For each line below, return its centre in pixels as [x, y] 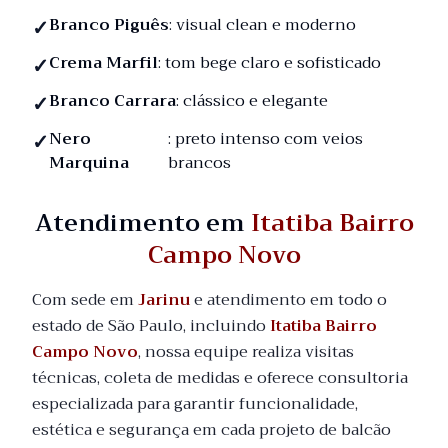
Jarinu [164, 300]
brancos [200, 163]
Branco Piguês [109, 25]
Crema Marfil [103, 63]
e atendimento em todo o [288, 300]
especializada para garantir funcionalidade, [195, 404]
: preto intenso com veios [266, 139]
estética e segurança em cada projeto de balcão [211, 430]
